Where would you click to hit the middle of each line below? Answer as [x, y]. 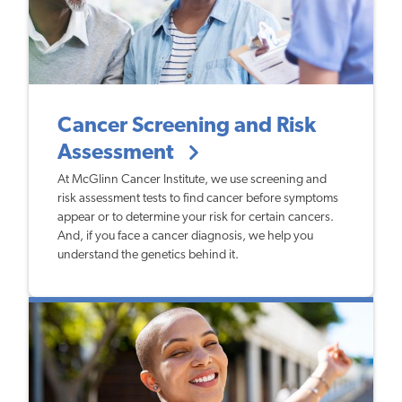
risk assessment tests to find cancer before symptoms [198, 198]
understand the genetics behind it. [148, 255]
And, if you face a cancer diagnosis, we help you [185, 236]
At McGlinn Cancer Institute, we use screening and [192, 179]
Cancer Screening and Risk [187, 127]
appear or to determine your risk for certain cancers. [196, 217]
